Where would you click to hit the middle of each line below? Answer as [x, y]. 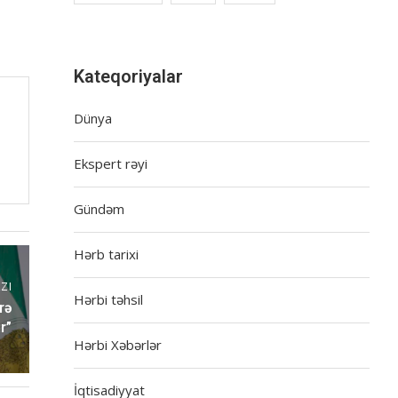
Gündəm [99, 208]
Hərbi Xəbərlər [118, 344]
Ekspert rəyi [111, 163]
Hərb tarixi [107, 254]
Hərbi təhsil [109, 299]
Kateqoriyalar [129, 76]
